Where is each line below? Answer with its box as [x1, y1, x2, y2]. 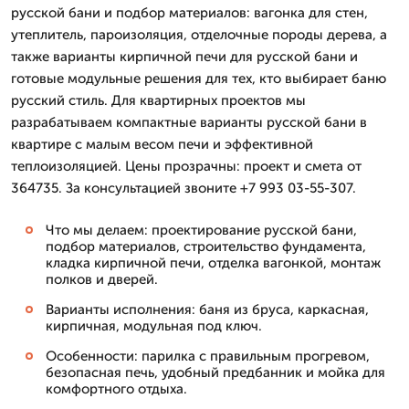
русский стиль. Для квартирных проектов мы [11, 92, 306, 109]
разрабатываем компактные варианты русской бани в [11, 114, 367, 131]
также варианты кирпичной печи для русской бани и [11, 48, 358, 65]
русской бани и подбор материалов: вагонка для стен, [11, 5, 368, 21]
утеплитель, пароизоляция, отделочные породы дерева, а [11, 26, 387, 43]
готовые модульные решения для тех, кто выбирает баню [11, 70, 386, 87]
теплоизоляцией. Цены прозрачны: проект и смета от [11, 158, 362, 174]
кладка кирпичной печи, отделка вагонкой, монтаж [46, 255, 381, 271]
